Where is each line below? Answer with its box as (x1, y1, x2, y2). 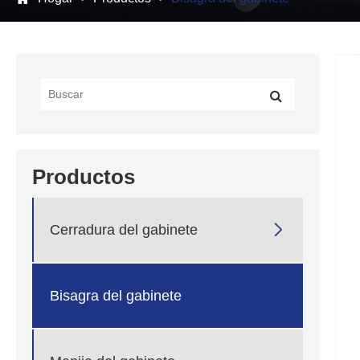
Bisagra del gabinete (50, 287, 182, 304)
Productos (32, 165, 135, 190)
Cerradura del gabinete (50, 221, 198, 238)
